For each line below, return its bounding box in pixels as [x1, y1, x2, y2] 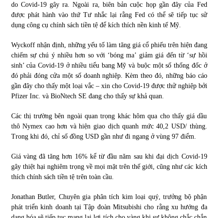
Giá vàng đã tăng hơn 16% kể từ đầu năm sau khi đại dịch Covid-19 [11, 152, 207, 160]
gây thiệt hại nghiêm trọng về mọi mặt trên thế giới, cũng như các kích [11, 163, 207, 170]
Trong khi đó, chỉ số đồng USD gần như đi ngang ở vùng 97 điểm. [11, 132, 196, 140]
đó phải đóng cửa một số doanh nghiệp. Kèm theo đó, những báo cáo [11, 72, 207, 79]
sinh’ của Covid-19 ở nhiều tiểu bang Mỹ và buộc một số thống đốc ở [11, 61, 207, 69]
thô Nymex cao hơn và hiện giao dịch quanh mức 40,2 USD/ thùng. [11, 122, 207, 130]
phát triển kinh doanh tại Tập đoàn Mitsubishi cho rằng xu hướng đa [11, 203, 207, 211]
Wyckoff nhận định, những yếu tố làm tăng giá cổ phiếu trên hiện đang [11, 41, 207, 49]
